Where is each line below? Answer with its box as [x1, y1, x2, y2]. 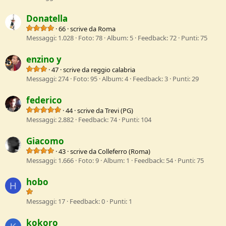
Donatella [26, 12, 68, 24]
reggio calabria [91, 65, 135, 74]
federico [26, 94, 62, 106]
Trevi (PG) [105, 105, 133, 115]
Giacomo [26, 135, 64, 147]
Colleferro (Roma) [98, 147, 150, 156]
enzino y [26, 53, 62, 65]
